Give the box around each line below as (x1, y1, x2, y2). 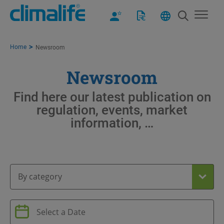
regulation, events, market (36, 100, 187, 118)
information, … (70, 113, 153, 131)
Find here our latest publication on (13, 87, 211, 105)
